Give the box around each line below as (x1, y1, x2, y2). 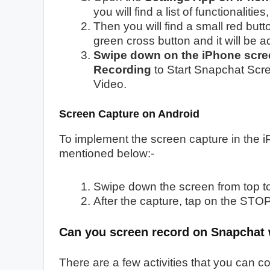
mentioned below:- (59, 146, 154, 160)
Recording (93, 63, 151, 76)
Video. (93, 77, 127, 90)
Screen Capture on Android (59, 107, 199, 120)
